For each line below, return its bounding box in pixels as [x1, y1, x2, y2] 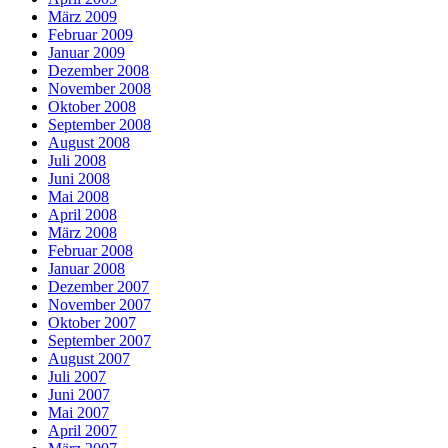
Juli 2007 [48, 368, 106, 386]
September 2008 [48, 116, 151, 134]
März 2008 [48, 224, 117, 242]
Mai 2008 [48, 188, 109, 206]
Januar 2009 [48, 44, 125, 62]
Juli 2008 [48, 152, 106, 170]
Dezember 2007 [48, 278, 149, 296]
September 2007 [48, 332, 151, 350]
